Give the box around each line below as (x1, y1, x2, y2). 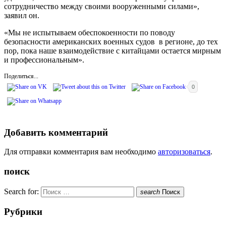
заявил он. (4, 11, 39, 20)
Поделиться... (4, 72, 38, 80)
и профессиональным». (4, 55, 84, 64)
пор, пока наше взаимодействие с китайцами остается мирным (4, 46, 221, 55)
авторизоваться (158, 147, 210, 156)
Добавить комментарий (4, 127, 108, 138)
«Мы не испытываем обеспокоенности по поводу (4, 28, 175, 37)
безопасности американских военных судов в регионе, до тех (4, 37, 218, 46)
